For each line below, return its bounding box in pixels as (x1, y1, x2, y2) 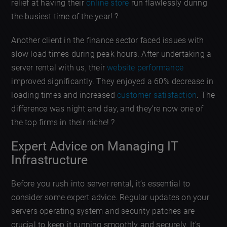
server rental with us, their (11, 62, 107, 72)
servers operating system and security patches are (11, 206, 195, 216)
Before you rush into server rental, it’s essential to (11, 179, 191, 189)
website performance (107, 62, 184, 72)
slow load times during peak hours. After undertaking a (11, 49, 212, 59)
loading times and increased (11, 90, 118, 100)
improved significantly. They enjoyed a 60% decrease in (11, 76, 214, 86)
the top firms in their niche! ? (11, 117, 115, 127)
